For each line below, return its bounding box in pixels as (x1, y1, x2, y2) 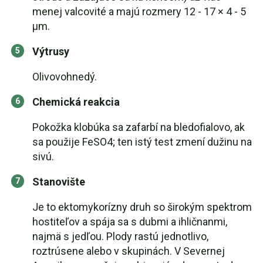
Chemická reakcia (32, 96, 120, 108)
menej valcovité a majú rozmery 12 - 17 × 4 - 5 (32, 5, 246, 18)
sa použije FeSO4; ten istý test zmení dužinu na (32, 136, 252, 148)
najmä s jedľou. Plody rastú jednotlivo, (32, 230, 208, 242)
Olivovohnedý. (32, 70, 97, 83)
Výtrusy (32, 45, 69, 58)
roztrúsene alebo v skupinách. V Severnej (32, 245, 225, 257)
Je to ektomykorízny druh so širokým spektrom (32, 201, 252, 213)
